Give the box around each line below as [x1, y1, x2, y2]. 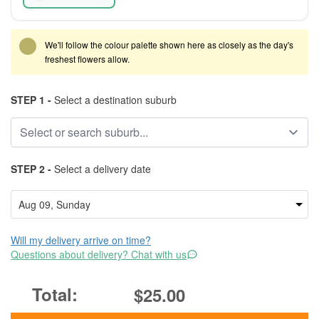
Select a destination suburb [51, 93, 177, 107]
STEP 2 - [11, 162, 51, 176]
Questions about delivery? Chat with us [11, 247, 187, 261]
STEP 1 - [11, 93, 51, 107]
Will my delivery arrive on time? [11, 233, 151, 247]
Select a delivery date [51, 162, 151, 176]
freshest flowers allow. [45, 53, 130, 65]
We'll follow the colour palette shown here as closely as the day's [45, 38, 293, 51]
